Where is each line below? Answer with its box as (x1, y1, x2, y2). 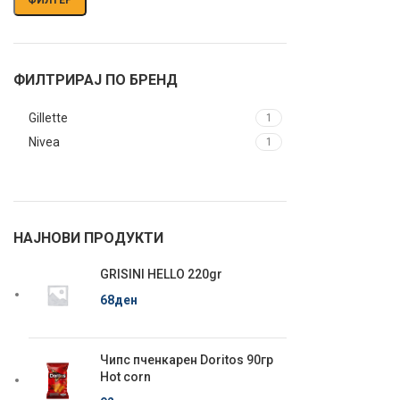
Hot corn (100, 370, 151, 384)
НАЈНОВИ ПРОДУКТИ (13, 229, 163, 246)
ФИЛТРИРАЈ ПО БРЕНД (13, 71, 178, 88)
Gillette (29, 111, 68, 125)
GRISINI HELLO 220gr (100, 267, 222, 281)
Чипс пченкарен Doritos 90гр (100, 353, 273, 367)
